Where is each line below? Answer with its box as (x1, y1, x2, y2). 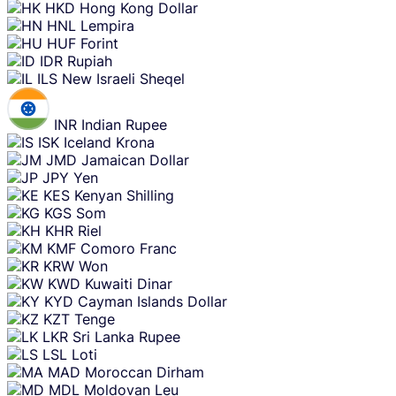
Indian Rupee (81, 115, 167, 133)
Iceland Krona (64, 133, 155, 151)
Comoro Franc (80, 239, 177, 257)
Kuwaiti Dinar (85, 274, 172, 293)
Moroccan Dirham (85, 362, 204, 381)
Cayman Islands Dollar (78, 292, 227, 310)
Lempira (80, 16, 134, 34)
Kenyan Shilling (74, 186, 174, 204)
